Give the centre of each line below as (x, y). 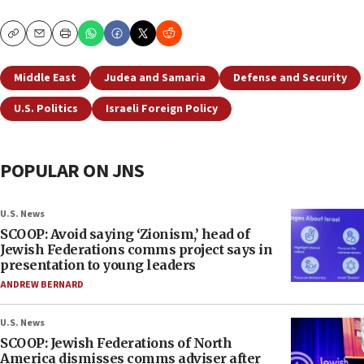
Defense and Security (290, 78)
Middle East (45, 78)
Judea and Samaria (155, 78)
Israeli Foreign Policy (162, 109)
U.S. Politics (46, 109)
